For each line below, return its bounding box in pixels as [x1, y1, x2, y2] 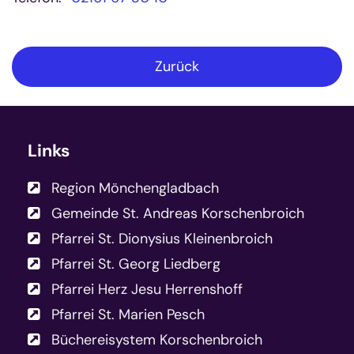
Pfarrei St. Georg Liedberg [51, 254, 220, 274]
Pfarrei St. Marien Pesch [51, 305, 205, 325]
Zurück [155, 57, 199, 77]
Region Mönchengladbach [51, 179, 219, 198]
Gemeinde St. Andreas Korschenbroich [51, 204, 304, 224]
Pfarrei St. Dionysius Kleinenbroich [51, 229, 273, 249]
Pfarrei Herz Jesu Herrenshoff [51, 280, 243, 299]
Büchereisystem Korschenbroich [51, 330, 262, 350]
